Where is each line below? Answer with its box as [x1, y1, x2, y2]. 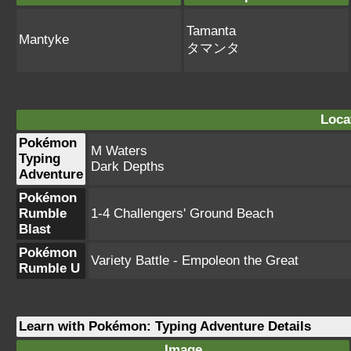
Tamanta [186, 24, 236, 38]
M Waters [91, 143, 147, 158]
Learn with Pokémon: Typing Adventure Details [19, 319, 311, 334]
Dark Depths [91, 159, 165, 174]
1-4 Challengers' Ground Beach [91, 206, 273, 221]
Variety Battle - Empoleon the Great [91, 253, 299, 268]
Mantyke [19, 32, 69, 47]
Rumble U [19, 261, 80, 276]
